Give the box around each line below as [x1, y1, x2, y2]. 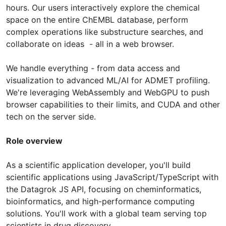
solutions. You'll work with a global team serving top [6, 208, 207, 218]
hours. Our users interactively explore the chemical [6, 2, 200, 13]
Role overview [6, 135, 63, 146]
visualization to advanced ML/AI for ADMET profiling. [6, 75, 210, 85]
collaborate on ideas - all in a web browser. [6, 38, 177, 49]
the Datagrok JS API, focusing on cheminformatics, [6, 184, 201, 194]
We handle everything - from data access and [6, 63, 180, 73]
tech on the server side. [6, 111, 96, 122]
